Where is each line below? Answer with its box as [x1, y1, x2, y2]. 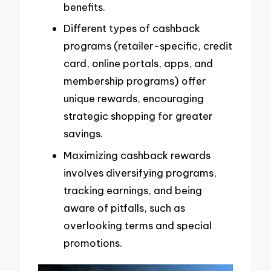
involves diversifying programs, [64, 166, 217, 179]
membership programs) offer [64, 74, 206, 88]
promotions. [64, 236, 122, 249]
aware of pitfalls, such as [64, 201, 185, 214]
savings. [64, 127, 103, 140]
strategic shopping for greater [64, 109, 213, 123]
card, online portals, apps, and [64, 57, 213, 70]
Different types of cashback [64, 22, 200, 35]
